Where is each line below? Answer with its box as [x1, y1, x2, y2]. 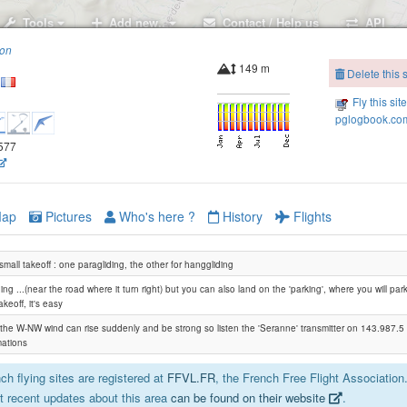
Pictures [42, 207, 92, 225]
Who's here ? [115, 207, 195, 225]
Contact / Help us [215, 14, 319, 31]
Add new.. [102, 14, 169, 31]
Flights [290, 207, 332, 225]
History [219, 207, 263, 225]
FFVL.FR [167, 369, 215, 387]
